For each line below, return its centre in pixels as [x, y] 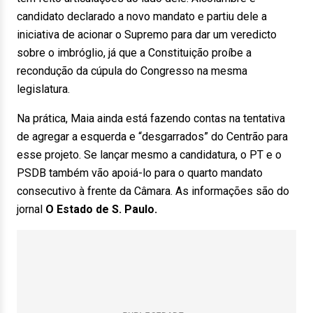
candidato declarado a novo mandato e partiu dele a [142, 16]
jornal [31, 209]
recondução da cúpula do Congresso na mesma [132, 71]
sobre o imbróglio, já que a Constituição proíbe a [134, 53]
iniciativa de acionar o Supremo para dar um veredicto [147, 35]
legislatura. [43, 89]
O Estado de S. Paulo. [101, 209]
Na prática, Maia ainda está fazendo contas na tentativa [151, 118]
